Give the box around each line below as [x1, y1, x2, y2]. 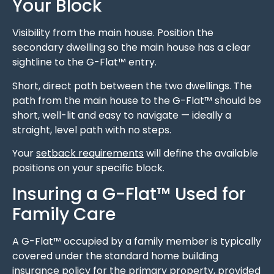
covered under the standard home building [12, 249, 218, 264]
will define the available [144, 146, 258, 161]
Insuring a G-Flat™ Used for [12, 182, 246, 207]
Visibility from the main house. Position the [12, 26, 213, 40]
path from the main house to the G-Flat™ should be [12, 93, 261, 108]
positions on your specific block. [12, 161, 165, 176]
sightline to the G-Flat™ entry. [12, 55, 157, 70]
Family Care [12, 202, 116, 227]
